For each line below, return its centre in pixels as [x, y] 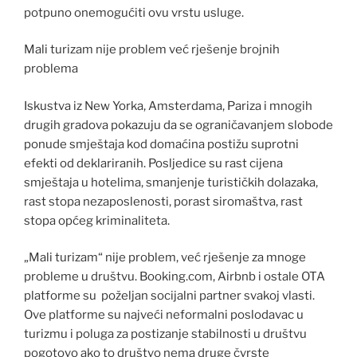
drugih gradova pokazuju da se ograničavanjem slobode [178, 125]
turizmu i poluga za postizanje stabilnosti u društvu [165, 334]
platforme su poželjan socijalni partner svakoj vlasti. [169, 296]
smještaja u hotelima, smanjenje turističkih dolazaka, [171, 182]
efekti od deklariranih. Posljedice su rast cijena [153, 163]
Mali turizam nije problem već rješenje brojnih [152, 50]
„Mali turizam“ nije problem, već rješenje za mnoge [165, 258]
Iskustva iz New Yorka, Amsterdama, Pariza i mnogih [168, 106]
